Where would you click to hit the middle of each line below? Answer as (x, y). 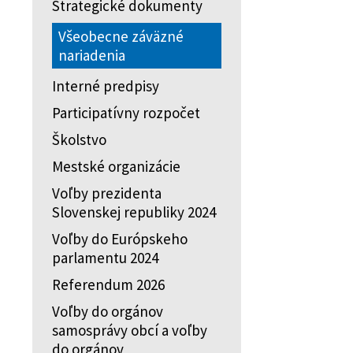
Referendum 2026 (108, 284)
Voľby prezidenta (107, 193)
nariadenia (92, 55)
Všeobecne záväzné (121, 36)
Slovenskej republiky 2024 (134, 212)
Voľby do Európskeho (120, 239)
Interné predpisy (106, 86)
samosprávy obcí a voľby (130, 330)
